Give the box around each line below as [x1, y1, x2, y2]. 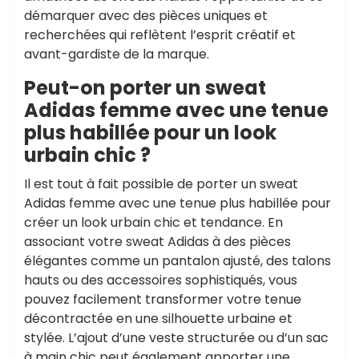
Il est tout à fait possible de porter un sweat [24, 175, 298, 193]
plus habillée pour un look [24, 119, 276, 146]
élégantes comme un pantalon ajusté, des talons [24, 252, 331, 270]
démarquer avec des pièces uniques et [24, 6, 268, 25]
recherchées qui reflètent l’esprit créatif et [24, 26, 296, 44]
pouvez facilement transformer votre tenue [24, 290, 301, 309]
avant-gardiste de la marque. [24, 45, 209, 63]
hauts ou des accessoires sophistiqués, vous [24, 271, 297, 289]
